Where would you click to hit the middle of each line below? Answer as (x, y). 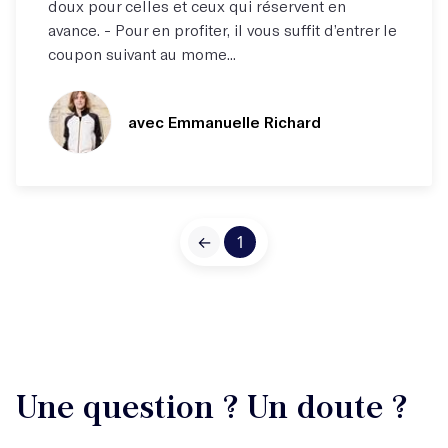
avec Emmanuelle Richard (224, 121)
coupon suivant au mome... (142, 53)
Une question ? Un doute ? (211, 406)
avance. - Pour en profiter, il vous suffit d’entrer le (222, 29)
